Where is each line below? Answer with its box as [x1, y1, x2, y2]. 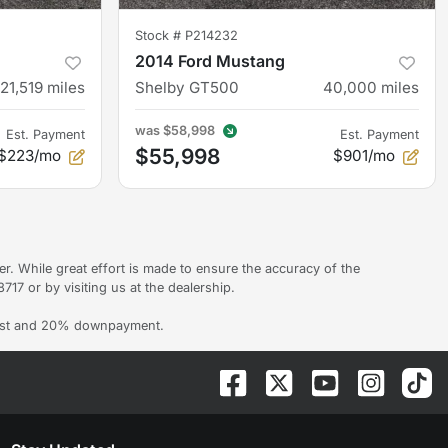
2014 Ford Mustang [135, 51, 285, 72]
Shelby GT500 [135, 78, 239, 98]
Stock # [135, 28, 185, 44]
